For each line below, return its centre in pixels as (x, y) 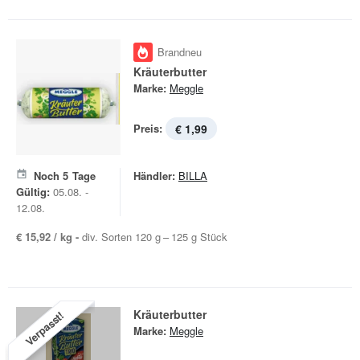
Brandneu (180, 52)
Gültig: (33, 192)
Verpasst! (44, 328)
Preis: (148, 128)
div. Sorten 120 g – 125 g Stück (155, 237)
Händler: (154, 176)
